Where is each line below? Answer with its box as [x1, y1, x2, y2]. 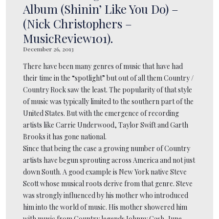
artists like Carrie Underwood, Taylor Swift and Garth [23, 120, 188, 130]
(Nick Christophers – [23, 15, 132, 31]
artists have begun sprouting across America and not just [23, 155, 195, 165]
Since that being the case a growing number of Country [23, 143, 190, 153]
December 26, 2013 [23, 44, 74, 53]
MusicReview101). [23, 30, 113, 46]
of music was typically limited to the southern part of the [23, 96, 194, 106]
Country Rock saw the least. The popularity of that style [23, 85, 192, 94]
